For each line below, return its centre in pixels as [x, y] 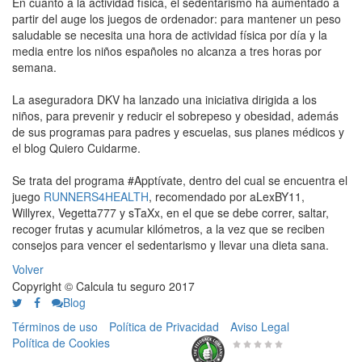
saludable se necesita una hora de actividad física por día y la [170, 35]
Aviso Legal [260, 326]
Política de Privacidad [164, 326]
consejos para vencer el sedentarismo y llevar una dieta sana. [170, 245]
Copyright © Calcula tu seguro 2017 [103, 286]
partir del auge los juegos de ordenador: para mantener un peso [177, 19]
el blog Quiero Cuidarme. [76, 148]
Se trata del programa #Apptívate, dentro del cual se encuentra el [180, 180]
